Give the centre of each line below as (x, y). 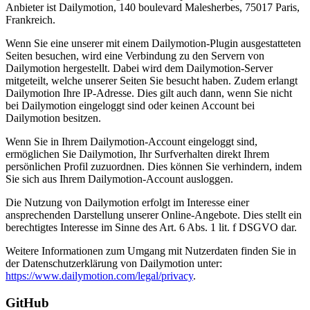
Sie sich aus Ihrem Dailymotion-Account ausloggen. (119, 179)
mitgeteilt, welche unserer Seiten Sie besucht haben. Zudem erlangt (152, 81)
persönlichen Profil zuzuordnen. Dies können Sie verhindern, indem (154, 167)
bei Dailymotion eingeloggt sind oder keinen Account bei (130, 106)
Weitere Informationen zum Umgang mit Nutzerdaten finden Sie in (151, 251)
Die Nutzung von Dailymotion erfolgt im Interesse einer (127, 203)
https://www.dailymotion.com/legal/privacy (99, 276)
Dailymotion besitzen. (53, 118)
